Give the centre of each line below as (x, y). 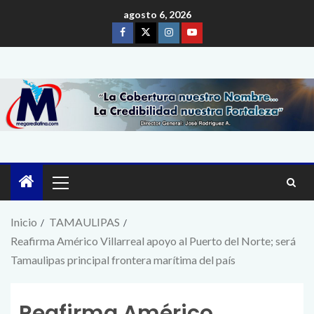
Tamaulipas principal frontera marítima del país (123, 260)
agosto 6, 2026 (157, 15)
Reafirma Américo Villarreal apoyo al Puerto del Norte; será (153, 241)
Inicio (24, 222)
